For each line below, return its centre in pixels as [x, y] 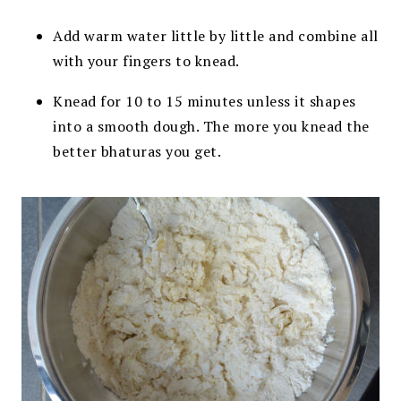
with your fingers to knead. [146, 60]
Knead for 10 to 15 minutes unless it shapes [205, 101]
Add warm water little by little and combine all [216, 35]
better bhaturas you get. [137, 151]
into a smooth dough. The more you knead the [211, 126]
